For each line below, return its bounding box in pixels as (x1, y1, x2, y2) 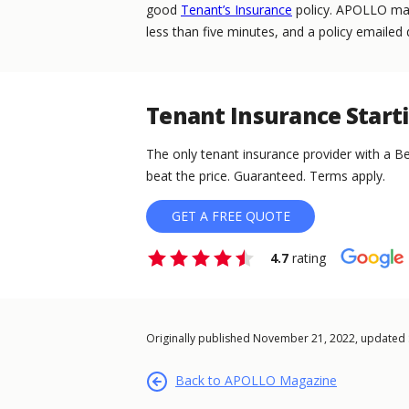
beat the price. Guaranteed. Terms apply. (146, 167, 385, 185)
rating (288, 249, 326, 267)
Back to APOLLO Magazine (175, 372, 337, 390)
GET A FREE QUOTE (171, 207, 290, 225)
